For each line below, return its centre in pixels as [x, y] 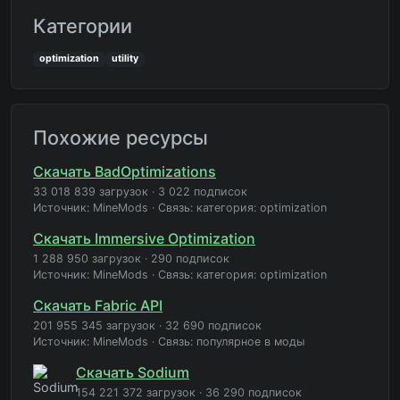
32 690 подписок [213, 326]
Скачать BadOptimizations [125, 172]
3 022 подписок [203, 192]
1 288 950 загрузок [87, 259]
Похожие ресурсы [121, 138]
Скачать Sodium [133, 373]
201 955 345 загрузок [94, 326]
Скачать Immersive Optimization [144, 239]
